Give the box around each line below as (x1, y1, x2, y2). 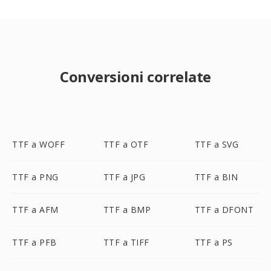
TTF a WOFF (12, 139, 65, 150)
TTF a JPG (103, 171, 146, 183)
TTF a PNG (12, 171, 59, 183)
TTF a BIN (194, 171, 238, 183)
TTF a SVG (194, 139, 239, 150)
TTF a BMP (103, 204, 151, 215)
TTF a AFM (12, 204, 59, 215)
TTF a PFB (12, 237, 57, 248)
